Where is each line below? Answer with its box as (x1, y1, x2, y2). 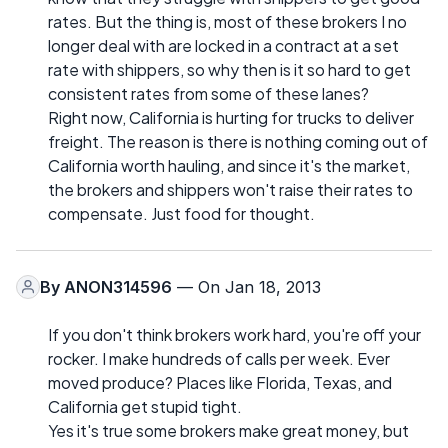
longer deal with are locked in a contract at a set (48, 34, 399, 56)
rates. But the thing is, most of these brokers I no (48, 10, 407, 32)
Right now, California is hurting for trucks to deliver (48, 106, 414, 128)
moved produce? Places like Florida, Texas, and (48, 371, 392, 393)
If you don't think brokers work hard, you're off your (48, 323, 421, 345)
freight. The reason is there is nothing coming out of (48, 130, 428, 152)
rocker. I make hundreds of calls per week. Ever (48, 347, 390, 369)
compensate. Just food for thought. (48, 202, 315, 224)
